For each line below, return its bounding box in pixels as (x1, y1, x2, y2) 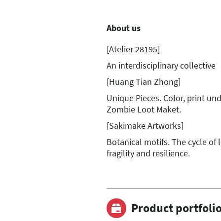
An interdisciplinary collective (107, 59, 216, 71)
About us (107, 22, 141, 34)
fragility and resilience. (107, 147, 190, 159)
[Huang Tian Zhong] (107, 75, 181, 87)
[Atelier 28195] (107, 43, 160, 55)
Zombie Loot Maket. (107, 103, 181, 115)
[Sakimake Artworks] (107, 119, 184, 131)
